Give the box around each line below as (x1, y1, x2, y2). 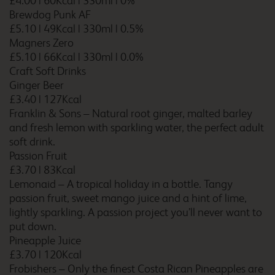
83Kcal (44, 163, 76, 177)
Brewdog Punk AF (9, 8, 91, 21)
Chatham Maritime (108, 232, 197, 245)
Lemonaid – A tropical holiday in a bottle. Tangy (9, 177, 233, 191)
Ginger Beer (9, 79, 64, 92)
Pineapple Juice (9, 234, 81, 247)
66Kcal (44, 50, 76, 64)
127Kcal (44, 93, 82, 106)
